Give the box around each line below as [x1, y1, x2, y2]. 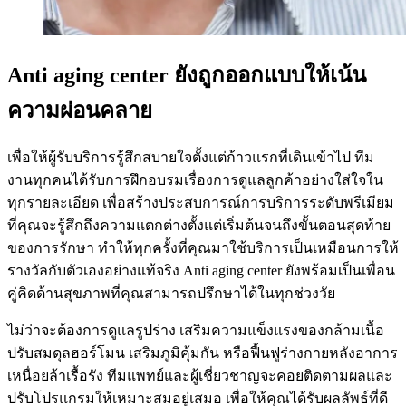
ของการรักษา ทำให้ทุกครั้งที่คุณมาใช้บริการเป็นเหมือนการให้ [7, 240, 399, 256]
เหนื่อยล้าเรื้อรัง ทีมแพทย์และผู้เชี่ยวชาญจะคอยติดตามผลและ [7, 368, 392, 384]
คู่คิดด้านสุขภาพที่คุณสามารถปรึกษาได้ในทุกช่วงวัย [7, 285, 335, 302]
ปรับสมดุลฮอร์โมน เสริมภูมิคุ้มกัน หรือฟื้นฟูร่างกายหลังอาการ [7, 345, 398, 362]
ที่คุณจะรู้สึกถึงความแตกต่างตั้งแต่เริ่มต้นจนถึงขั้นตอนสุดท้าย [7, 217, 391, 234]
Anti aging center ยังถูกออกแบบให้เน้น [7, 63, 366, 88]
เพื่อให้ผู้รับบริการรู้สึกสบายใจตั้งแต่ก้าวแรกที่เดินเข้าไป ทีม [7, 150, 374, 166]
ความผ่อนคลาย [7, 99, 152, 123]
